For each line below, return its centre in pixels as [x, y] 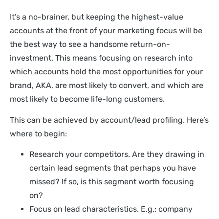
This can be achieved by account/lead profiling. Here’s [109, 120]
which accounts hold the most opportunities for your [106, 72]
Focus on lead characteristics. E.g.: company [111, 209]
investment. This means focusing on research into [101, 58]
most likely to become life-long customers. [87, 99]
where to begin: [38, 133]
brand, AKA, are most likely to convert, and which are [107, 86]
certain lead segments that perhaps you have [113, 168]
